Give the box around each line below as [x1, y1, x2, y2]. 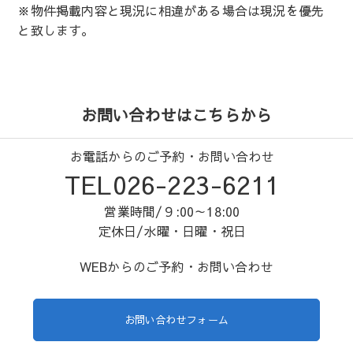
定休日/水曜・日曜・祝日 [98, 222, 247, 240]
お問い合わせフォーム [124, 313, 229, 328]
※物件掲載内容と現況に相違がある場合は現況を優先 [17, 2, 325, 20]
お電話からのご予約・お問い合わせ [69, 147, 274, 165]
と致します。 [17, 21, 95, 39]
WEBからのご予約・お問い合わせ [79, 258, 274, 276]
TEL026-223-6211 [64, 166, 280, 203]
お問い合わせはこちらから [80, 104, 273, 126]
